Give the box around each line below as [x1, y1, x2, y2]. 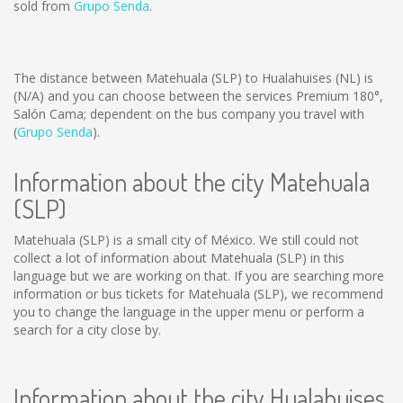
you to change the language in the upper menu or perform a [13, 303, 364, 320]
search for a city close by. [13, 321, 161, 338]
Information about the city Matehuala [13, 166, 370, 198]
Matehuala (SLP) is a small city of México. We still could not [13, 231, 359, 248]
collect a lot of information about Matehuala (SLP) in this [13, 249, 345, 266]
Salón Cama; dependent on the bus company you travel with [13, 105, 364, 122]
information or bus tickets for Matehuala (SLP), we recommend [13, 285, 383, 302]
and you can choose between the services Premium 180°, [44, 87, 383, 104]
